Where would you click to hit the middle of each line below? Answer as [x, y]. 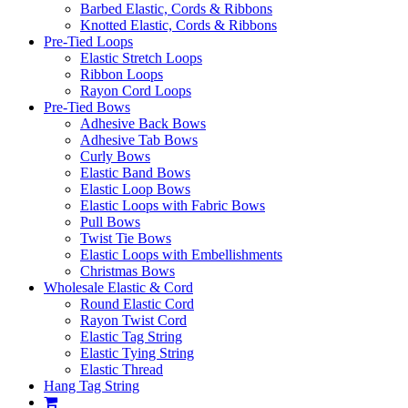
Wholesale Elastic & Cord [118, 287]
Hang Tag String [92, 385]
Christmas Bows [127, 270]
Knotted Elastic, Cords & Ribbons [178, 25]
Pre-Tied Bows [87, 107]
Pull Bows [110, 221]
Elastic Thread [122, 369]
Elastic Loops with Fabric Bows [173, 205]
